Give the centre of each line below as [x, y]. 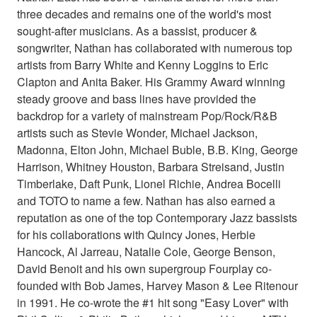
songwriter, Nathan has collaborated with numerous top [155, 47]
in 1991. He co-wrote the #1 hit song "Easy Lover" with [153, 302]
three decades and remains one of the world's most [144, 13]
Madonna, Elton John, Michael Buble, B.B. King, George [157, 149]
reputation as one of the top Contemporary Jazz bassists [157, 217]
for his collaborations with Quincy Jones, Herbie [136, 234]
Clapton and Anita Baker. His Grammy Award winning [151, 81]
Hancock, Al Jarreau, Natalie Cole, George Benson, [146, 251]
